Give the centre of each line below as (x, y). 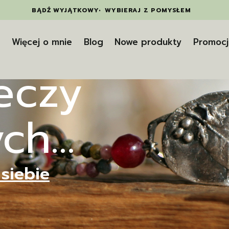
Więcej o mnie (42, 42)
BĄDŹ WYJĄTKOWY (65, 10)
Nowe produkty (148, 42)
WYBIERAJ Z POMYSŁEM (148, 10)
